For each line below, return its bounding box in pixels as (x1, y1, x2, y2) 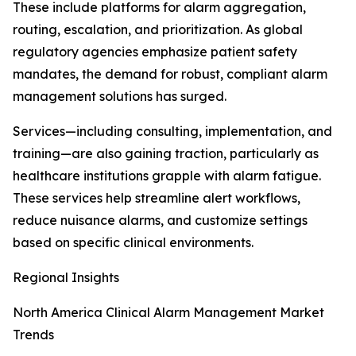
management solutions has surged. (13, 88, 226, 105)
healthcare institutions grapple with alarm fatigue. (13, 168, 321, 184)
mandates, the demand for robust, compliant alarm (13, 66, 327, 83)
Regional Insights (13, 269, 119, 286)
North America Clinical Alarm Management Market (13, 304, 324, 321)
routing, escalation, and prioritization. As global (13, 21, 303, 38)
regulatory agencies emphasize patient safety (13, 44, 297, 60)
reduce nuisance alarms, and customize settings (13, 212, 308, 229)
